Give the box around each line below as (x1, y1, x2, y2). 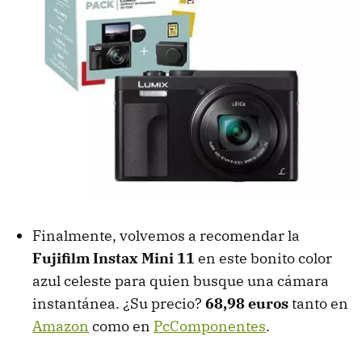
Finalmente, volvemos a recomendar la (32, 225, 300, 245)
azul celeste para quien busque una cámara (32, 271, 329, 290)
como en (89, 316, 154, 335)
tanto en (288, 293, 348, 313)
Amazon (32, 316, 89, 335)
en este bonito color (195, 248, 332, 267)
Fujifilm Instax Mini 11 (32, 248, 195, 267)
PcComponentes (154, 316, 266, 335)
